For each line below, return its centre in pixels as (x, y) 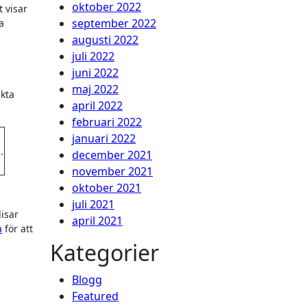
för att (17, 229)
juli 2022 (93, 56)
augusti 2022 (105, 39)
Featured (95, 296)
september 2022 (114, 23)
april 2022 (97, 105)
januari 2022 (104, 138)
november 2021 (112, 171)
